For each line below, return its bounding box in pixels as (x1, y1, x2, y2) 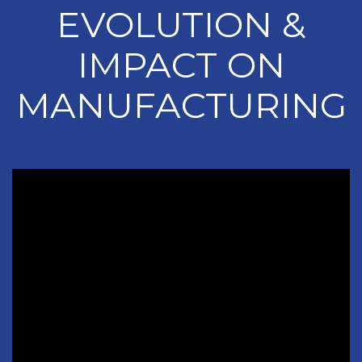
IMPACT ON (77, 43, 285, 86)
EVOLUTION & (57, 2, 305, 46)
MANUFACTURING (15, 83, 347, 127)
